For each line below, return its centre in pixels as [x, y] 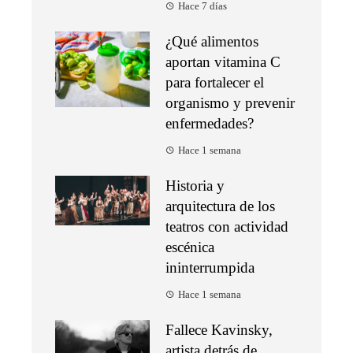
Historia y [195, 186]
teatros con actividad [227, 227]
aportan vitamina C [223, 62]
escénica [190, 247]
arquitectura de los [220, 206]
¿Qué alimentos [212, 42]
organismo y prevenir [230, 103]
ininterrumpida [210, 268]
